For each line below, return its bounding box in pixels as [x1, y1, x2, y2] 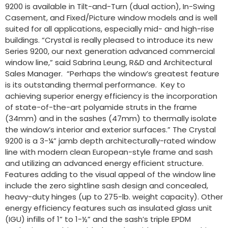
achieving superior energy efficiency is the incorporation [5, 91, 217, 102]
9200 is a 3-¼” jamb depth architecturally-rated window [5, 135, 216, 147]
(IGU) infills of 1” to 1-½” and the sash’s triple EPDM [5, 214, 191, 225]
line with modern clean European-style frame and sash [5, 147, 213, 158]
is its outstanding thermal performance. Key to [5, 79, 185, 91]
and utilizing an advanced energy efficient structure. [5, 158, 206, 169]
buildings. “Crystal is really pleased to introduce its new [5, 35, 213, 46]
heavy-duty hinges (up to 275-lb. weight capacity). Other [5, 191, 223, 203]
